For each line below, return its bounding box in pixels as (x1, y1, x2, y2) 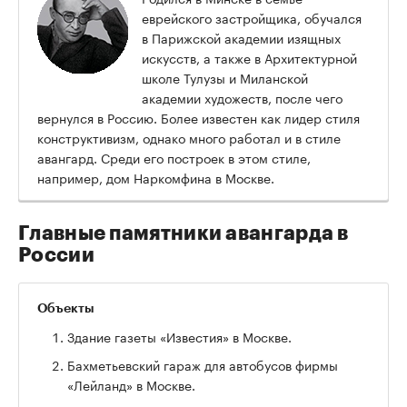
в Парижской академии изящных (142, 27, 341, 48)
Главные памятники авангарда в (18, 223, 349, 244)
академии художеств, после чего (142, 87, 342, 108)
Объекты (37, 302, 94, 315)
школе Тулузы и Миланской (142, 67, 308, 88)
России (18, 245, 94, 266)
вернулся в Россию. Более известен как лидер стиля (37, 107, 360, 128)
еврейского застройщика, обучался (142, 7, 362, 28)
